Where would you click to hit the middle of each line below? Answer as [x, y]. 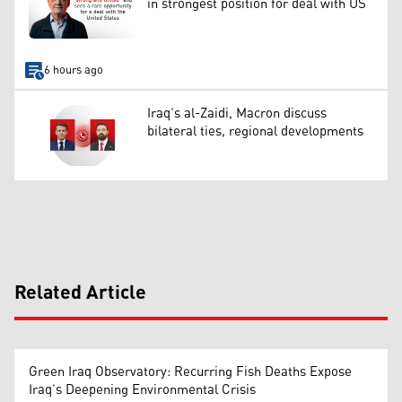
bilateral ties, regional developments [255, 132]
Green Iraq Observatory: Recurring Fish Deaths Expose [190, 371]
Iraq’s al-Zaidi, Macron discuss [237, 114]
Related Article [80, 293]
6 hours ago [73, 70]
